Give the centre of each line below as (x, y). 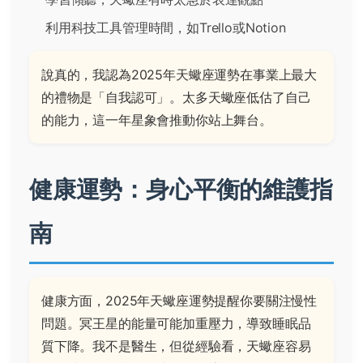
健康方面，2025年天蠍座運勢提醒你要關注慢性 (179, 301)
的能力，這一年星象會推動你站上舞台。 (157, 120)
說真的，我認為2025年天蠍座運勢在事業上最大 (179, 75)
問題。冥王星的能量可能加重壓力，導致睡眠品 (176, 324)
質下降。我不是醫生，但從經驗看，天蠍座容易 (176, 346)
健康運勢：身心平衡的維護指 (181, 190)
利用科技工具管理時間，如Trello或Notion (166, 28)
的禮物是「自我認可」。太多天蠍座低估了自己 (176, 98)
